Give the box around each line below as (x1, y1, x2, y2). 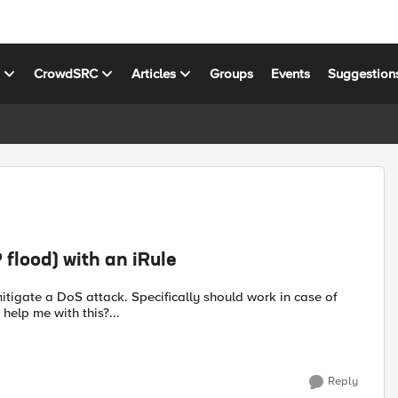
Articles (131, 65, 177, 82)
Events (271, 65, 311, 82)
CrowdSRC (34, 65, 99, 82)
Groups (210, 65, 254, 82)
